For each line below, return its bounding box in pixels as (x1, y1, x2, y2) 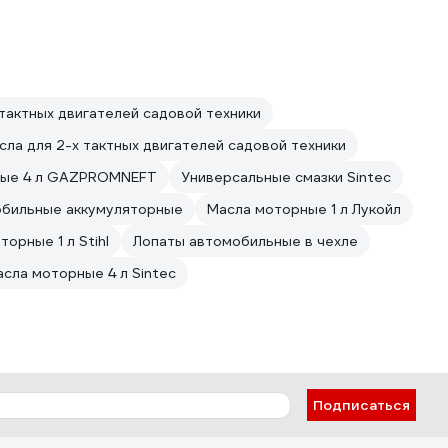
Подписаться (313, 396, 410, 414)
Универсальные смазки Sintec (181, 168, 391, 186)
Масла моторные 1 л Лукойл (207, 200, 401, 218)
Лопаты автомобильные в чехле (133, 232, 358, 250)
